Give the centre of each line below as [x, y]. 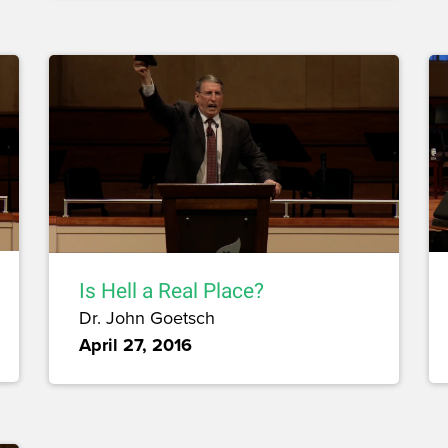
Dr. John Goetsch [147, 317]
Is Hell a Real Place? [171, 290]
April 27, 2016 [135, 344]
